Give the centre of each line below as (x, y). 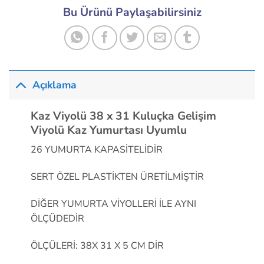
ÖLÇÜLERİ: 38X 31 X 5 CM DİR (97, 245)
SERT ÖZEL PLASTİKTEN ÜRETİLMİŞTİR (117, 177)
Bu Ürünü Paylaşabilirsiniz (132, 13)
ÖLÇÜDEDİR (57, 218)
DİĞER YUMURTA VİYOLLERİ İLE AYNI (113, 204)
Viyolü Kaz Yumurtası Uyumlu (108, 130)
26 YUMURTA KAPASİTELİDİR (96, 150)
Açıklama (55, 85)
